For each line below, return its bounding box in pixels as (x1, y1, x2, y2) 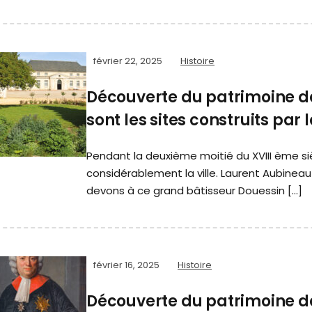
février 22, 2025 (93, 54, 162, 68)
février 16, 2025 (93, 258, 159, 272)
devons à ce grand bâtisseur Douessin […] (86, 183, 302, 198)
